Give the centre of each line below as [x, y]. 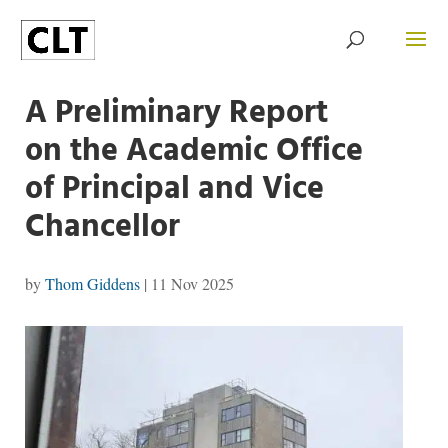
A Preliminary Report [176, 113]
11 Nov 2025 [192, 283]
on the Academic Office [193, 151]
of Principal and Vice [174, 189]
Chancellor [102, 227]
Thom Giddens [92, 283]
